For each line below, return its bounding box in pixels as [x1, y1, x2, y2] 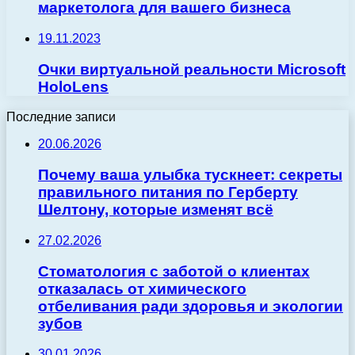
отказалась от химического [38, 280, 246, 297]
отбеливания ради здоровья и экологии [38, 297, 343, 315]
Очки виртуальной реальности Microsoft [38, 60, 345, 78]
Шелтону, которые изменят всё [38, 201, 273, 219]
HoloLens [38, 78, 109, 95]
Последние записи [6, 110, 116, 124]
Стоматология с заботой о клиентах [38, 262, 310, 280]
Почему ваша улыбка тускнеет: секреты [38, 166, 342, 184]
